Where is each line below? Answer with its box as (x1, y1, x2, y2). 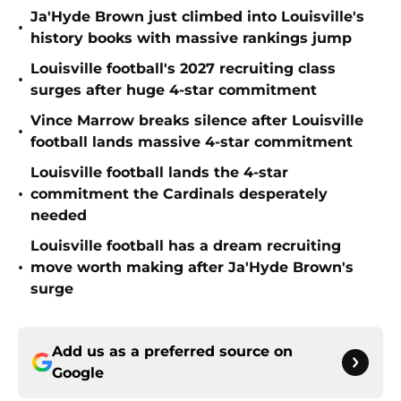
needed (30, 207, 87, 225)
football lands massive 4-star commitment (30, 133, 353, 151)
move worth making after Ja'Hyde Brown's (30, 259, 354, 277)
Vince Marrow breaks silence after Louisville (30, 112, 363, 130)
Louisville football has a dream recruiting (30, 237, 341, 255)
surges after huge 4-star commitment (30, 81, 317, 99)
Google (52, 364, 104, 382)
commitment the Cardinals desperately (30, 185, 328, 203)
